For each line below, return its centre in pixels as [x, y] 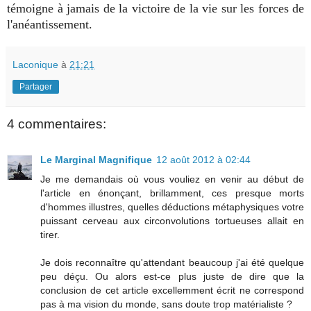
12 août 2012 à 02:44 [203, 160]
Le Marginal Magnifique [96, 160]
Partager [36, 86]
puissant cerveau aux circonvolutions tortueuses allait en [172, 221]
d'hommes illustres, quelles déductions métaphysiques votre [172, 207]
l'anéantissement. [50, 24]
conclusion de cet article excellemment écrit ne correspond [172, 291]
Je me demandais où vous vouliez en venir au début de [172, 179]
